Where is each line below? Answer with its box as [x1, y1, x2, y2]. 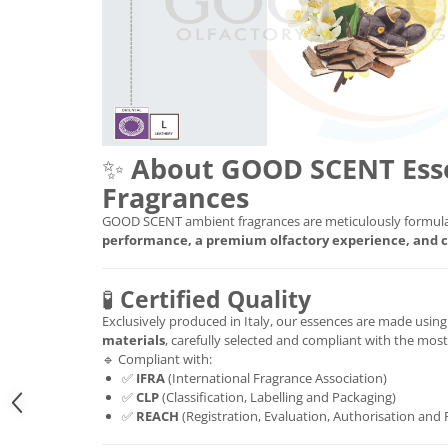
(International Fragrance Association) [165, 368, 387, 387]
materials [102, 330, 165, 349]
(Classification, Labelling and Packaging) [159, 387, 396, 406]
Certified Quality [120, 282, 311, 315]
